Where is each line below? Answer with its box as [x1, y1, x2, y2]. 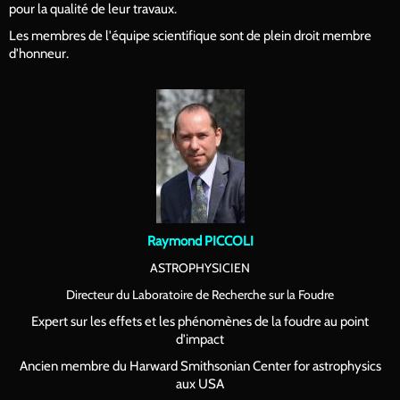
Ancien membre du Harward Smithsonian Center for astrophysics [19, 358, 381, 374]
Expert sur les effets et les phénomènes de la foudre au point [31, 313, 369, 329]
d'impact [176, 331, 224, 347]
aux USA [176, 376, 224, 392]
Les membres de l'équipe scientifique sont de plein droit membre [9, 28, 371, 44]
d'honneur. [9, 46, 69, 62]
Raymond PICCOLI [146, 233, 254, 249]
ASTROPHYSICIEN [150, 260, 250, 276]
